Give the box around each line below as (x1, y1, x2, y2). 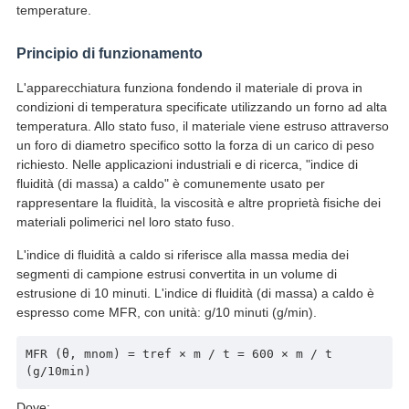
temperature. (16, 3, 91, 18)
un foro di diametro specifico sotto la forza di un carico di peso (16, 138, 374, 153)
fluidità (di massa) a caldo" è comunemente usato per (16, 176, 325, 192)
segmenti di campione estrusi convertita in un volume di (16, 267, 337, 282)
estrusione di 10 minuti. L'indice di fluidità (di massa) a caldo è (16, 286, 374, 301)
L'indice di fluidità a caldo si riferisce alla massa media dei (16, 247, 349, 263)
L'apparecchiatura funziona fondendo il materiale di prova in (16, 80, 362, 96)
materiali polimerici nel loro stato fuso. (16, 215, 235, 230)
